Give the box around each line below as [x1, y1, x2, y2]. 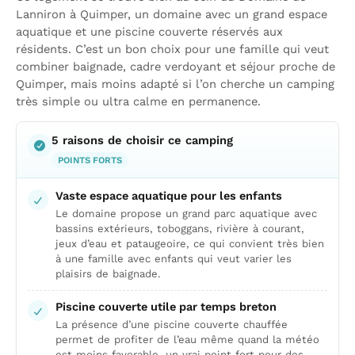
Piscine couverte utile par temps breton [55, 300, 277, 314]
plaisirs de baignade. [55, 268, 161, 280]
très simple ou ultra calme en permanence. [16, 94, 261, 109]
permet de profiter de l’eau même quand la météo [55, 334, 319, 345]
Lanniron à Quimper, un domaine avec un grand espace [16, 7, 327, 21]
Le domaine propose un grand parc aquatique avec [55, 208, 317, 219]
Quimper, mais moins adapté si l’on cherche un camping [16, 77, 334, 91]
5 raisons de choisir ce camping [52, 133, 233, 147]
